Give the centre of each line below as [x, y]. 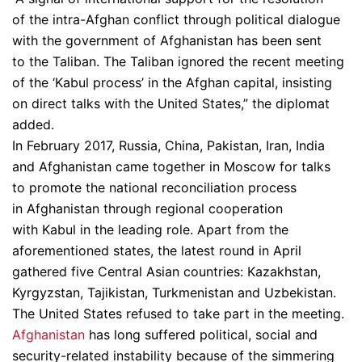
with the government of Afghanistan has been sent [167, 40]
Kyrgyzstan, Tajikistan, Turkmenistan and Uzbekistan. [174, 292]
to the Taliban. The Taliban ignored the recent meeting [178, 61]
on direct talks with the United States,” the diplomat [171, 103]
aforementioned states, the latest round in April [157, 250]
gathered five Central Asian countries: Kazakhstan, [166, 271]
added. [33, 124]
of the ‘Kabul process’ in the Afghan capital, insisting [172, 82]
